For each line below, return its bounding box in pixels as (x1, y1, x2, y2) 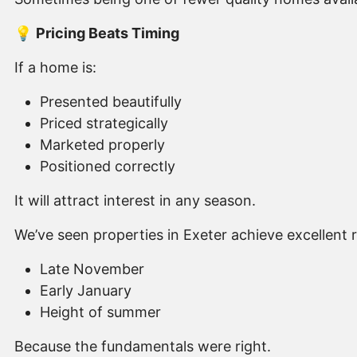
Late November (40, 261, 144, 278)
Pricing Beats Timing (36, 25, 179, 42)
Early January (40, 282, 131, 300)
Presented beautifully (40, 93, 182, 111)
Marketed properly (40, 136, 165, 154)
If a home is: (14, 59, 96, 76)
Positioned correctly (40, 158, 175, 175)
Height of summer (40, 304, 161, 321)
